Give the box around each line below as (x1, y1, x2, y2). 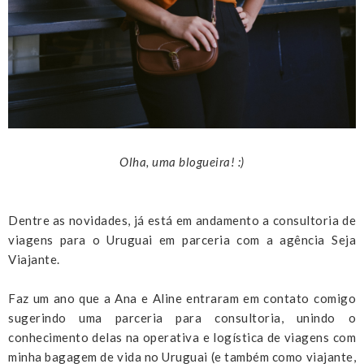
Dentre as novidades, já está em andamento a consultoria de (8, 212, 356, 227)
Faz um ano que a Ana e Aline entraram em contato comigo (8, 290, 356, 305)
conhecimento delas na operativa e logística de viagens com (8, 329, 356, 344)
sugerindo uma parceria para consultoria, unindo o (8, 310, 356, 325)
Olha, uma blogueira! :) (119, 154, 245, 169)
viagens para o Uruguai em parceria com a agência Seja (8, 232, 356, 247)
